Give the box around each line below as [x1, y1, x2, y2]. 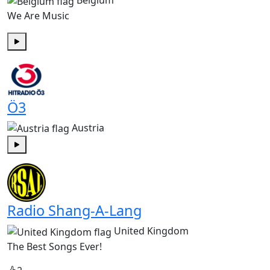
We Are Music [7, 8, 69, 22]
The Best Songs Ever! [7, 240, 102, 254]
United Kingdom [114, 224, 189, 238]
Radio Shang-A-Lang [7, 201, 142, 221]
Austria [72, 121, 104, 134]
